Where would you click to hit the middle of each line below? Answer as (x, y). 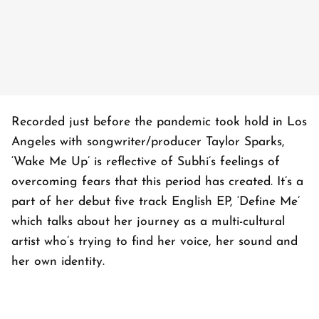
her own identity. (58, 262)
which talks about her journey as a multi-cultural (148, 222)
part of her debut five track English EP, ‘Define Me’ (156, 202)
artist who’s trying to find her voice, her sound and (155, 242)
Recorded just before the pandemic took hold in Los (159, 122)
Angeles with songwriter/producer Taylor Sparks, (148, 142)
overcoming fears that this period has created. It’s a (157, 182)
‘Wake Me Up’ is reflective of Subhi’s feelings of (146, 162)
